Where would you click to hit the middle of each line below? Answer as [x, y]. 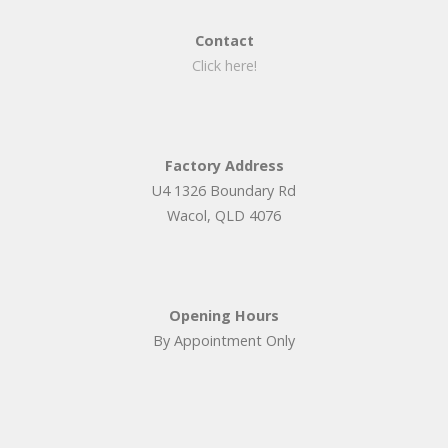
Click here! [224, 65]
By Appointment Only [224, 340]
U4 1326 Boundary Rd [224, 190]
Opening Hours [224, 315]
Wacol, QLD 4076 [224, 215]
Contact [224, 40]
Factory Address [224, 165]
